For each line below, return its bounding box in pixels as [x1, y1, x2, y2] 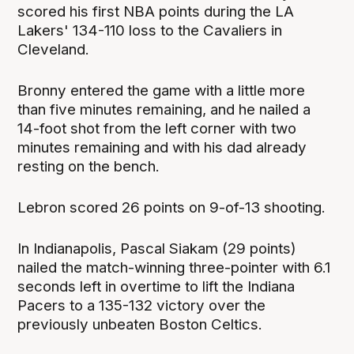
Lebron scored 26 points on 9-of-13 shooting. [17, 198, 326, 217]
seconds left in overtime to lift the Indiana [17, 277, 296, 296]
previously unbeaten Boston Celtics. [17, 314, 263, 333]
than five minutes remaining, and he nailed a [17, 100, 311, 119]
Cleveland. [17, 40, 90, 58]
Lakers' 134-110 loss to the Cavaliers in [17, 21, 283, 40]
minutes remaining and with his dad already [17, 137, 307, 156]
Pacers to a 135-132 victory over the [17, 296, 266, 314]
